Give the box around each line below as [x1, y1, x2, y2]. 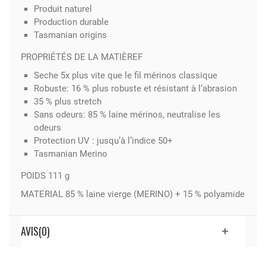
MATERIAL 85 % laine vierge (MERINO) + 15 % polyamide [20, 188, 245, 199]
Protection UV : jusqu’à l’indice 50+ [34, 135, 173, 146]
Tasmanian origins [34, 29, 107, 40]
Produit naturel [34, 3, 92, 14]
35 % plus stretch [34, 96, 102, 107]
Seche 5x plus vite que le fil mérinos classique [34, 69, 217, 81]
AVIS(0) [20, 223, 50, 239]
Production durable [34, 16, 109, 27]
